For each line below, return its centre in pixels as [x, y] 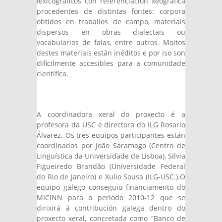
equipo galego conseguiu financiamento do [111, 187]
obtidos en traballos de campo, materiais [111, 22]
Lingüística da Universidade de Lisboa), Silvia [111, 156]
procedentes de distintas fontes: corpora [111, 11]
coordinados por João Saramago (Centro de [111, 145]
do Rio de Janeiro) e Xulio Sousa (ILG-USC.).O [111, 177]
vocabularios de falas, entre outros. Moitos [111, 42]
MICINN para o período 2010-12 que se [111, 197]
